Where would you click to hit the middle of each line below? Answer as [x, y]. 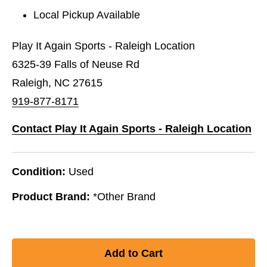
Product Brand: [51, 196]
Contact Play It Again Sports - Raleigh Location [132, 128]
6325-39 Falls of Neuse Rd [76, 64]
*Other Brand [124, 196]
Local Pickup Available [87, 15]
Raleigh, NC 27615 [57, 83]
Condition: [39, 171]
